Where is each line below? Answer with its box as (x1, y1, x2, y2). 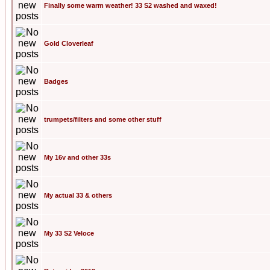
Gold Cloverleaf (44, 40, 93, 47)
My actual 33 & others (44, 192, 112, 199)
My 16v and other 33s (44, 154, 111, 161)
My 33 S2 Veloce (44, 230, 94, 237)
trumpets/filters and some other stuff (44, 116, 162, 123)
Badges (44, 78, 68, 85)
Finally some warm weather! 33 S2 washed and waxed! (44, 2, 217, 9)
